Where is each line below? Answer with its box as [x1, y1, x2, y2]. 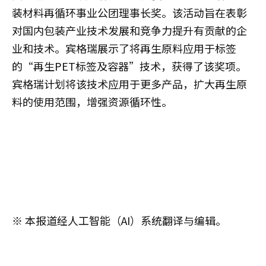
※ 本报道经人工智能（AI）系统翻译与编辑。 [12, 213, 226, 229]
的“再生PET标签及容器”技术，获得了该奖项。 [12, 58, 246, 74]
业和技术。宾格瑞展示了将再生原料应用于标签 [12, 40, 236, 56]
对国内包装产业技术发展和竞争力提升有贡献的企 [12, 23, 247, 39]
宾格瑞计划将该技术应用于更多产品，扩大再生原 [12, 76, 247, 92]
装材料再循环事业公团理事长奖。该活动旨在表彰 [12, 5, 247, 21]
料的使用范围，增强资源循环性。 [12, 94, 172, 110]
